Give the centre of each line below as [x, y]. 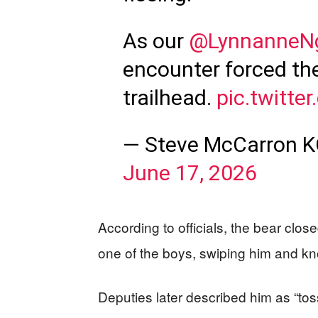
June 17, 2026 [190, 173]
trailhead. [169, 98]
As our [155, 41]
